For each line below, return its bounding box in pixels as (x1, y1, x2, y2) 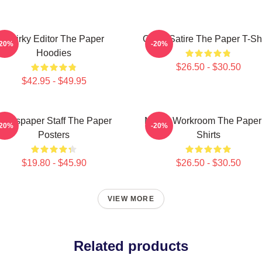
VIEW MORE (108, 195, 154, 203)
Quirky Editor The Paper (4, 34, 104, 44)
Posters (38, 130, 70, 140)
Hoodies (36, 48, 71, 58)
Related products (74, 238, 188, 254)
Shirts (196, 130, 220, 140)
